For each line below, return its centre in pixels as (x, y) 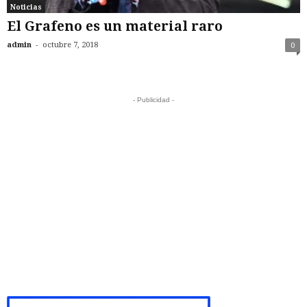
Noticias (26, 8)
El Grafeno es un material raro (115, 27)
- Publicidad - (153, 100)
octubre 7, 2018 (70, 45)
